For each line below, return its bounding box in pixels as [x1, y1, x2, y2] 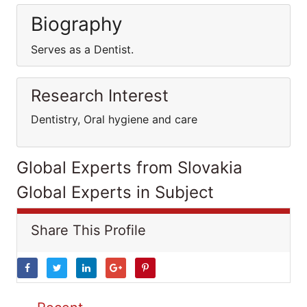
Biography [31, 12, 123, 36]
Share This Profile [31, 222, 146, 238]
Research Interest [31, 86, 169, 106]
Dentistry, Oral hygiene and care [31, 112, 197, 126]
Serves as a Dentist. [31, 42, 134, 56]
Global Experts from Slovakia [16, 158, 243, 177]
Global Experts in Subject [16, 182, 214, 202]
